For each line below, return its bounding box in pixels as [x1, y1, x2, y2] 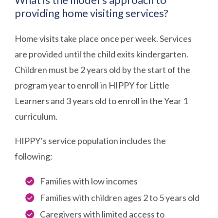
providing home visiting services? [15, 6, 169, 19]
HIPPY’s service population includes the [15, 135, 166, 146]
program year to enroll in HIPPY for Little [15, 79, 170, 91]
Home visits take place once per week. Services [15, 33, 192, 44]
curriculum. [15, 110, 58, 122]
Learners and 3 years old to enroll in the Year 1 [15, 95, 188, 106]
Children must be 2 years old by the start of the [15, 64, 191, 75]
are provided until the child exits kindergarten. [15, 48, 189, 59]
